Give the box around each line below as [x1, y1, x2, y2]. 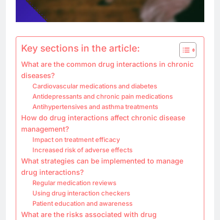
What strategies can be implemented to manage [21, 156, 183, 165]
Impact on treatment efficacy [32, 135, 120, 143]
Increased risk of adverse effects [32, 145, 133, 154]
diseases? [21, 71, 55, 80]
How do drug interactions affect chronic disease [21, 113, 185, 122]
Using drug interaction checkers [32, 189, 130, 197]
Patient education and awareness [32, 199, 133, 207]
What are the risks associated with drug [21, 210, 157, 219]
